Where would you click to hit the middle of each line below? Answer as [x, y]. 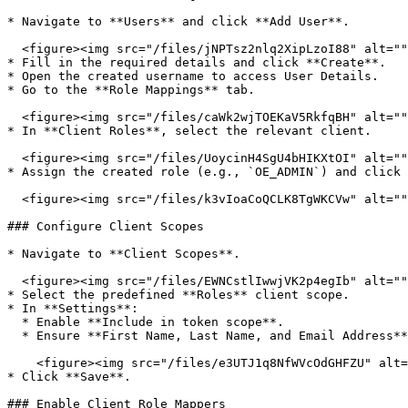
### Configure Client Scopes [106, 226]
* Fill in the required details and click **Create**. [197, 62]
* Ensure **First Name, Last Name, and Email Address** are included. [15, 336]
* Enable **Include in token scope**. [15, 322]
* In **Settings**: [73, 308]
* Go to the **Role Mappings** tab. [131, 90]
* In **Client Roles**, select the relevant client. [189, 131]
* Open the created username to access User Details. [193, 76]
